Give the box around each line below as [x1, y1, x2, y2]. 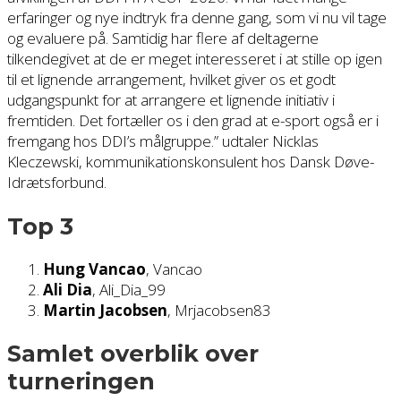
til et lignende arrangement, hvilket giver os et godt [7, 69, 336, 90]
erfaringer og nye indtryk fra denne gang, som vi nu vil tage [7, 7, 387, 29]
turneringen [7, 366, 155, 395]
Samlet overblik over [7, 338, 259, 367]
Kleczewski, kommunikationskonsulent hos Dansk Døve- [7, 151, 374, 173]
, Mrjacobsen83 [167, 299, 271, 320]
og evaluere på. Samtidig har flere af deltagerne [7, 28, 319, 49]
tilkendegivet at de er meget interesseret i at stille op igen [7, 48, 382, 70]
